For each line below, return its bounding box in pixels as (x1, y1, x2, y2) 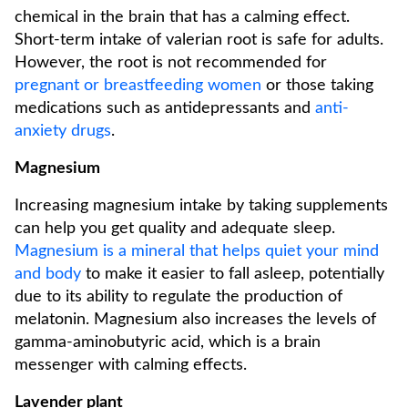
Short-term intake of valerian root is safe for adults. (15, 32, 383, 48)
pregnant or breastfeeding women (15, 77, 261, 94)
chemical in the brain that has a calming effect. (15, 9, 350, 25)
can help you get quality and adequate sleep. (15, 220, 335, 237)
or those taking (261, 77, 373, 94)
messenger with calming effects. (15, 357, 247, 373)
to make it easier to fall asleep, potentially (81, 266, 384, 282)
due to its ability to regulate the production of (15, 289, 342, 305)
